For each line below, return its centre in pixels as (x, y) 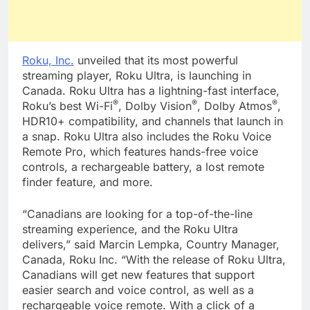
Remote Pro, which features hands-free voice (140, 151)
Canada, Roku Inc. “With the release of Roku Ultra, (154, 259)
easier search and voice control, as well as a (138, 290)
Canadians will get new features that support (138, 274)
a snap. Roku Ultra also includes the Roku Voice (147, 136)
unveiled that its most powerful (156, 60)
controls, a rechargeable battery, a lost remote (143, 166)
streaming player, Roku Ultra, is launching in (137, 75)
